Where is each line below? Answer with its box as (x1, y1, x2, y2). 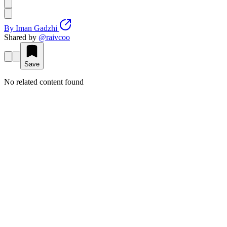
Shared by (4, 33, 36, 42)
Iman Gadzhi (16, 24, 57, 33)
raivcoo (46, 33, 70, 42)
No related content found (4, 78, 84, 87)
